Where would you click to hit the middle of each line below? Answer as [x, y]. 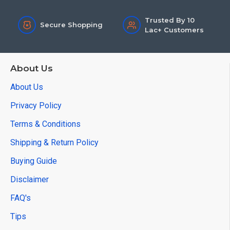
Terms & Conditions [45, 124]
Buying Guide [34, 161]
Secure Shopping [71, 25]
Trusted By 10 [169, 20]
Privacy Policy [36, 105]
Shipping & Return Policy [54, 142]
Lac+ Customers [174, 30]
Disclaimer [30, 179]
